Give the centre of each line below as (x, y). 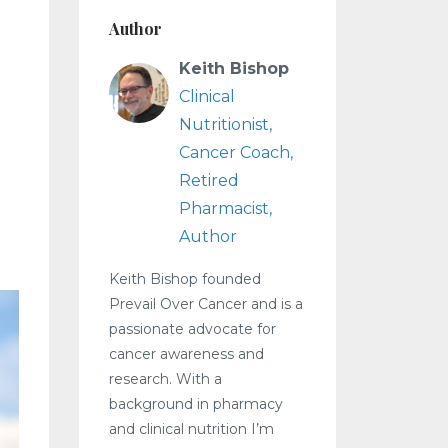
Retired (208, 180)
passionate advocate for (192, 329)
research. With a (165, 379)
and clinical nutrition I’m (191, 429)
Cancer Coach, (235, 152)
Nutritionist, (225, 124)
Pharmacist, (225, 208)
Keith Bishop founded (184, 279)
